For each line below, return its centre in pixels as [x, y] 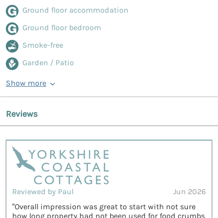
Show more [26, 83]
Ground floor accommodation [75, 10]
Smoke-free [43, 45]
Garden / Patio [48, 63]
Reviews [22, 114]
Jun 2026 [190, 191]
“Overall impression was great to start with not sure [104, 206]
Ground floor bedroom [62, 28]
